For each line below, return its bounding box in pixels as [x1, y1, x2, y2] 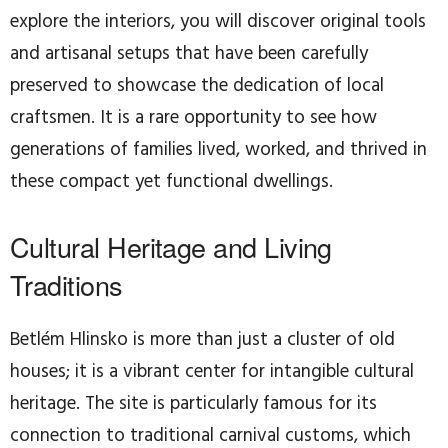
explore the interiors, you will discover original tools [10, 7, 426, 38]
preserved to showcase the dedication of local [10, 71, 384, 102]
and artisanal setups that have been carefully [10, 39, 368, 70]
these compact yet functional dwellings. [10, 167, 333, 198]
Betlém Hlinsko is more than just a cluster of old [10, 325, 395, 356]
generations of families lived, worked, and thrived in [10, 135, 427, 166]
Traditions [10, 265, 123, 305]
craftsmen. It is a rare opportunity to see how [10, 103, 377, 134]
